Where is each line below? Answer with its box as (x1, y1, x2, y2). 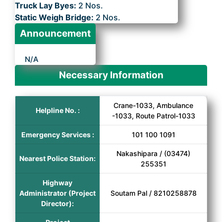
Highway (43, 178, 72, 187)
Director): (41, 199, 74, 208)
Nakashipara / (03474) (116, 149, 190, 158)
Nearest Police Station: (19, 154, 96, 163)
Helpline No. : (35, 106, 80, 114)
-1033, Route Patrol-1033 (111, 111, 195, 120)
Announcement (20, 28, 91, 39)
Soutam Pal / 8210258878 (110, 189, 197, 197)
